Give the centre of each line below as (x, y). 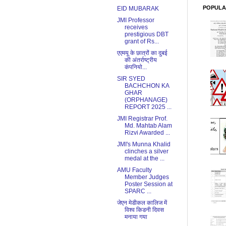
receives (136, 27)
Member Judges (147, 177)
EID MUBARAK (138, 9)
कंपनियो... (135, 67)
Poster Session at (148, 184)
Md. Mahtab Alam (148, 126)
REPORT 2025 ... (148, 107)
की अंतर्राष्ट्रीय (140, 60)
